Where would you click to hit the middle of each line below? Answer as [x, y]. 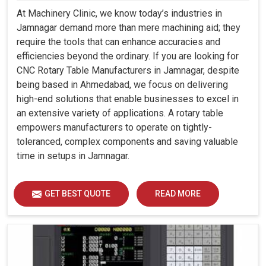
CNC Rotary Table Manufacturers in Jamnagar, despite [128, 71]
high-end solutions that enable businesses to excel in [128, 99]
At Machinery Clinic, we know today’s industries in [119, 14]
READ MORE [178, 194]
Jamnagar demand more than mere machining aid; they [129, 28]
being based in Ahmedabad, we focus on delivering [122, 85]
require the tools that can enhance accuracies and [118, 42]
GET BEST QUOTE [77, 194]
